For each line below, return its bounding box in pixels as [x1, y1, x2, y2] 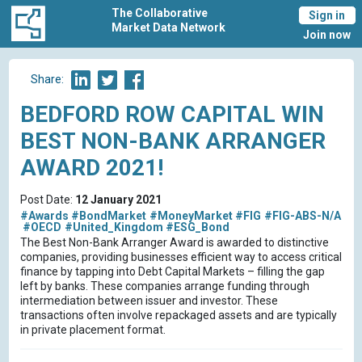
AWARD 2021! [19, 154, 163, 182]
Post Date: [19, 193, 75, 207]
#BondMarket [71, 208, 146, 222]
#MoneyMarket [149, 208, 233, 222]
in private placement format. [19, 323, 166, 337]
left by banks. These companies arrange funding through [19, 280, 309, 293]
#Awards [19, 208, 69, 222]
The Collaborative [112, 6, 208, 19]
